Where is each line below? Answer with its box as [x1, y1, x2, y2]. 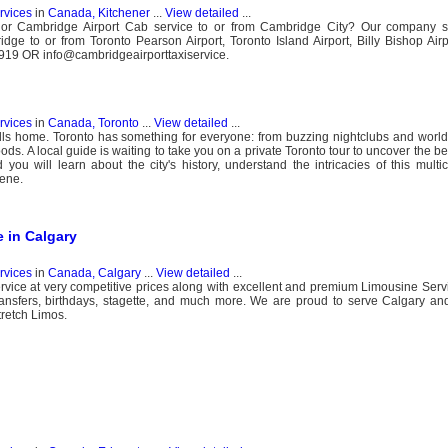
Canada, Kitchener [47, 6, 150, 21]
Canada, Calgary [47, 266, 141, 281]
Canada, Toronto [47, 115, 139, 130]
